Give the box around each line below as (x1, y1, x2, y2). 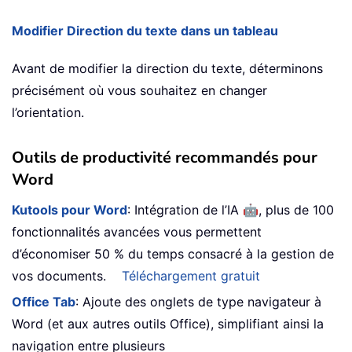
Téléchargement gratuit (122, 268, 260, 284)
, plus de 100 (258, 202, 334, 218)
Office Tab (12, 294, 75, 310)
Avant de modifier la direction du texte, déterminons (12, 60, 323, 77)
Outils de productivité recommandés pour (12, 147, 317, 169)
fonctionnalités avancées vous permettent (12, 224, 262, 240)
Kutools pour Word (12, 202, 127, 218)
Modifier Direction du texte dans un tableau (12, 23, 278, 39)
